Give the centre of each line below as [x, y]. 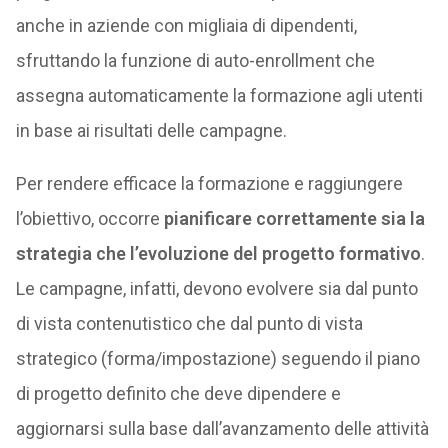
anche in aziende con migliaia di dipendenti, [186, 25]
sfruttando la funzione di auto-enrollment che [195, 60]
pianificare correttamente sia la [294, 218]
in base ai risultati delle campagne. [151, 130]
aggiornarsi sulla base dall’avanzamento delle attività [222, 428]
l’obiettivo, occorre [89, 218]
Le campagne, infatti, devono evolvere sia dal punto [216, 288]
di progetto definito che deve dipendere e [178, 393]
